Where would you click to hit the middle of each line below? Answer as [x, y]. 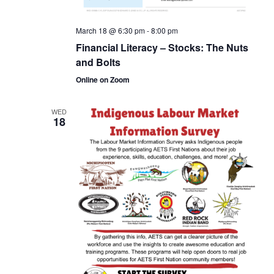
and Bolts [98, 62]
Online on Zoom [102, 79]
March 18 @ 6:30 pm [110, 30]
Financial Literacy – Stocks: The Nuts [162, 47]
